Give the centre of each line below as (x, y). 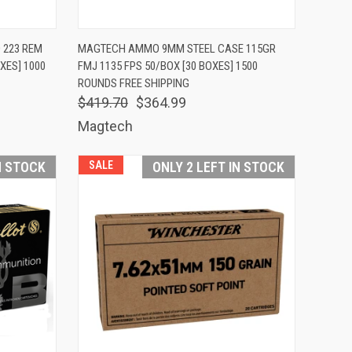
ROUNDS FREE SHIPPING (133, 83)
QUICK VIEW (130, 41)
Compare (120, 68)
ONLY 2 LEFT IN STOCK (218, 167)
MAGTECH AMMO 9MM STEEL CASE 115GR (176, 48)
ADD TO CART (243, 41)
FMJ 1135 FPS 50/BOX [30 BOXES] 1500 (167, 66)
